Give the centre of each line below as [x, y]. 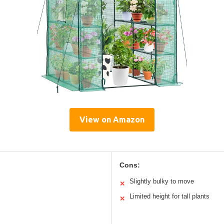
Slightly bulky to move [162, 181]
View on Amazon [112, 119]
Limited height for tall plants [169, 196]
